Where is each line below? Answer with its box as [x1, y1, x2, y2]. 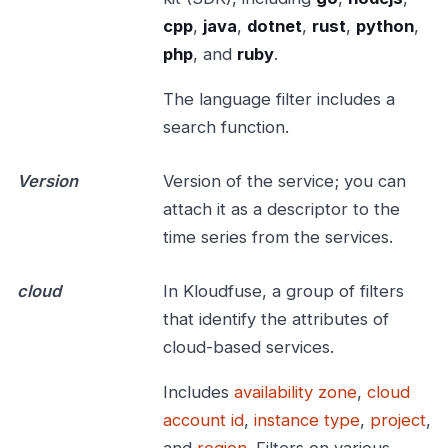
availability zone [233, 382, 357, 403]
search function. [162, 117, 289, 138]
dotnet [246, 16, 302, 37]
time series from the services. [162, 227, 393, 248]
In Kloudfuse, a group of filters [162, 281, 404, 302]
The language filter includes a [162, 89, 395, 110]
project [369, 410, 426, 431]
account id [162, 410, 244, 431]
